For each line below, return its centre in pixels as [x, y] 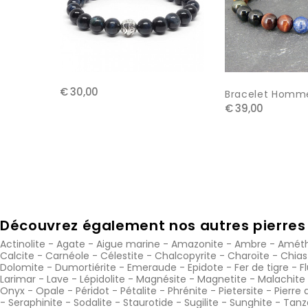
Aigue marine [128, 244]
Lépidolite [102, 279]
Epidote [206, 267]
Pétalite [139, 290]
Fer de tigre [262, 267]
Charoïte [249, 255]
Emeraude [152, 267]
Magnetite [222, 279]
